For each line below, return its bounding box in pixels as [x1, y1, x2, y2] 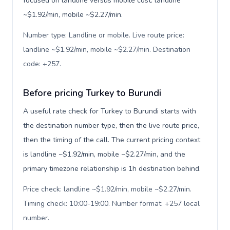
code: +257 [23, 59, 60, 69]
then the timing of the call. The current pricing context [23, 135, 200, 145]
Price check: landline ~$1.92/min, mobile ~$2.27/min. [23, 184, 191, 194]
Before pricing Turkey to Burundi [23, 87, 161, 99]
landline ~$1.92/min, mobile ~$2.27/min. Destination [23, 45, 190, 54]
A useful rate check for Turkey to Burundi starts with [23, 106, 196, 116]
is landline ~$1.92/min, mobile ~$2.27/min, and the [23, 149, 185, 159]
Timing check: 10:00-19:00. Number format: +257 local [23, 199, 200, 208]
